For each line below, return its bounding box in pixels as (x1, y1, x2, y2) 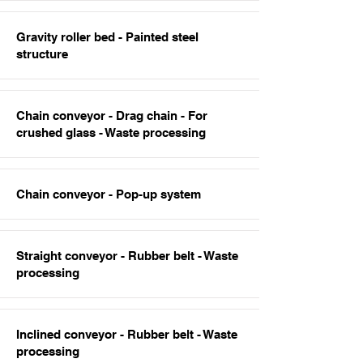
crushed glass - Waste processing (16, 126, 206, 139)
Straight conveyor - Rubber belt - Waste (16, 249, 238, 263)
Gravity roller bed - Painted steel (16, 30, 199, 44)
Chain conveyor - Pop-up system (16, 187, 201, 201)
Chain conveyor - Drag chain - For (16, 109, 207, 122)
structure (16, 47, 68, 61)
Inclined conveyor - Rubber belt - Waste (16, 327, 237, 341)
